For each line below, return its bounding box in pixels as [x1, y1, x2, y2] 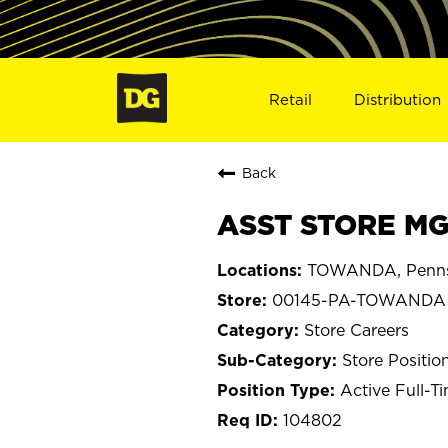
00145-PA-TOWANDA [272, 290, 446, 309]
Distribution [354, 90, 442, 108]
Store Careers [304, 320, 409, 339]
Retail [268, 90, 312, 108]
